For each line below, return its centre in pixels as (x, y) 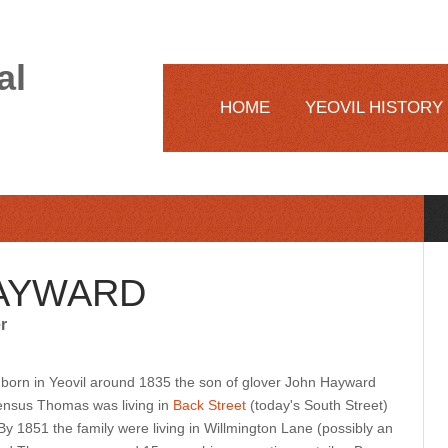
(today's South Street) (317, 405)
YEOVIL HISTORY (374, 107)
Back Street (209, 405)
